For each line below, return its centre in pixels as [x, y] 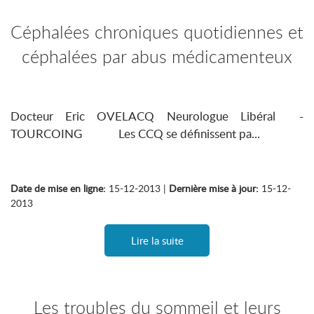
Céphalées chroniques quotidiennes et [157, 32]
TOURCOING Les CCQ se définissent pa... [135, 134]
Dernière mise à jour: [214, 188]
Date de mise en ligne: [58, 188]
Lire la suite [157, 240]
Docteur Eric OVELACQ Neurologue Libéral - [157, 116]
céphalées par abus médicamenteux [157, 56]
